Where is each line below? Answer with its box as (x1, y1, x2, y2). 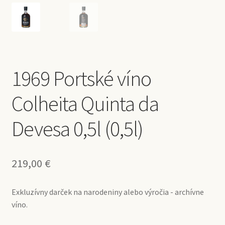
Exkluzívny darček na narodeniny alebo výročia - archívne (11, 186, 204, 197)
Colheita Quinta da (11, 90, 159, 117)
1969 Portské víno (11, 65, 151, 91)
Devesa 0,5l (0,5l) (11, 115, 143, 142)
